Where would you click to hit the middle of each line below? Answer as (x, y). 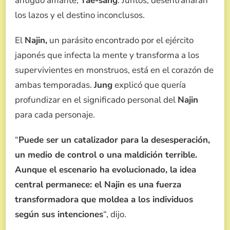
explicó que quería (149, 85)
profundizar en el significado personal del (96, 100)
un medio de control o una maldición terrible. (106, 155)
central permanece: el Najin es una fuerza (98, 185)
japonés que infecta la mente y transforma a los (107, 55)
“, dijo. (115, 215)
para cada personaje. (55, 115)
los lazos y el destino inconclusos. (80, 15)
